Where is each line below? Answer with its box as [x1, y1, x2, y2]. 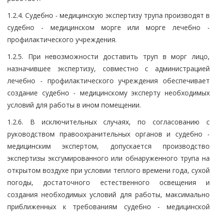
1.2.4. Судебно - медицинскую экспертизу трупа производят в [7, 10, 210, 20]
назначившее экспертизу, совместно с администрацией [7, 63, 210, 73]
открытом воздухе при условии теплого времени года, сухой [7, 165, 210, 175]
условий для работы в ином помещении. [7, 100, 141, 109]
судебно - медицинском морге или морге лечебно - [7, 22, 210, 32]
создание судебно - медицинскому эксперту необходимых [7, 88, 210, 97]
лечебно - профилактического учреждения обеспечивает [7, 76, 210, 85]
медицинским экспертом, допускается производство [7, 141, 210, 151]
